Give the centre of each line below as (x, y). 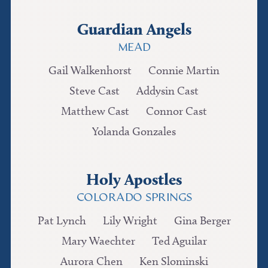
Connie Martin (184, 70)
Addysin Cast (167, 90)
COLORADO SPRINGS (134, 199)
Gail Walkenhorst (90, 70)
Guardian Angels (134, 29)
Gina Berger (202, 220)
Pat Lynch (62, 220)
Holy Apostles (134, 179)
